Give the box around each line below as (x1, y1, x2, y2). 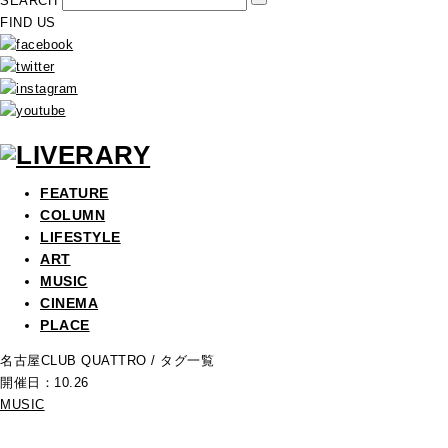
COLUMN (40, 208, 106, 224)
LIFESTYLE (40, 230, 121, 246)
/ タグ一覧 (151, 353, 215, 369)
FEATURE (40, 186, 109, 202)
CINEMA (40, 296, 99, 312)
